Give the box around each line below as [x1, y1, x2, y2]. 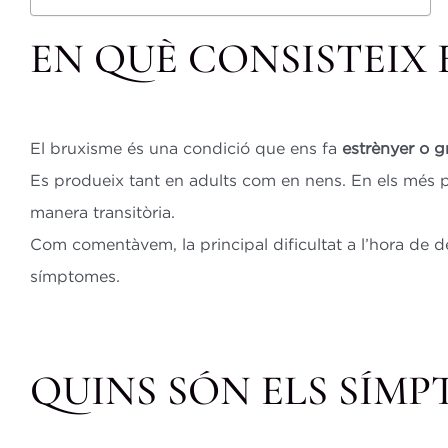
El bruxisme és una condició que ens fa [29, 139, 342, 158]
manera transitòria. [29, 203, 175, 222]
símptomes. [29, 267, 120, 286]
